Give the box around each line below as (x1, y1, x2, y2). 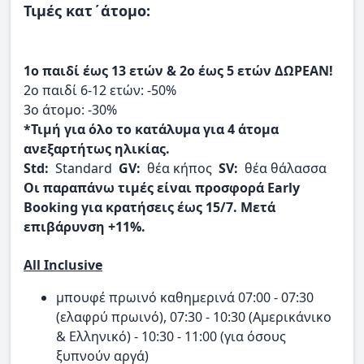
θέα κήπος (144, 159, 215, 178)
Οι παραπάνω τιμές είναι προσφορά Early (24, 179, 300, 197)
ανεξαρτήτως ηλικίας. (24, 140, 170, 158)
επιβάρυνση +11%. (24, 218, 145, 236)
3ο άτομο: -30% (24, 101, 117, 119)
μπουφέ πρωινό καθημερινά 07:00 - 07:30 (56, 288, 314, 306)
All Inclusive (24, 255, 102, 274)
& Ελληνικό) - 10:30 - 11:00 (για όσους (56, 327, 286, 345)
